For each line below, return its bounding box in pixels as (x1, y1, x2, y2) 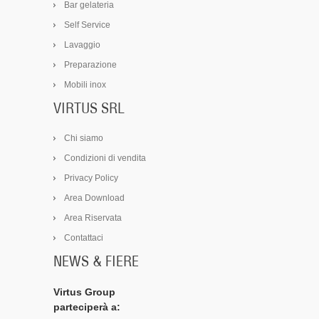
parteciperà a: (53, 300, 120, 313)
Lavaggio (64, 39, 100, 50)
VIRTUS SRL (53, 98, 125, 117)
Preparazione (64, 59, 117, 70)
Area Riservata (64, 212, 122, 223)
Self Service (64, 19, 110, 30)
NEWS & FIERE (53, 251, 139, 270)
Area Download (64, 192, 125, 203)
